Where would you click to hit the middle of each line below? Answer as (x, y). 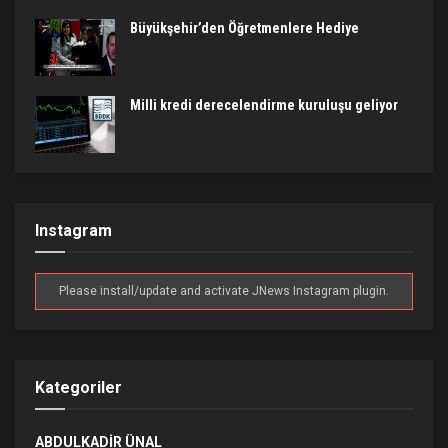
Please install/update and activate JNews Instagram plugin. (224, 291)
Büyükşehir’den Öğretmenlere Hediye (244, 27)
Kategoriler (78, 388)
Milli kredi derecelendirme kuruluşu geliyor (264, 104)
